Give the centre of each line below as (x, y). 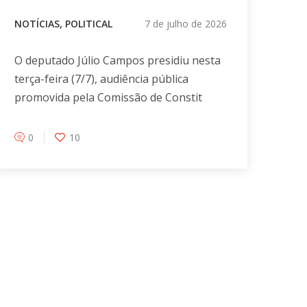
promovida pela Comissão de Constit (108, 98)
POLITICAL (88, 24)
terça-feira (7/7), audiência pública (101, 79)
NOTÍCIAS (37, 24)
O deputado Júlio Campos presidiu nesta (117, 61)
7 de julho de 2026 (185, 24)
